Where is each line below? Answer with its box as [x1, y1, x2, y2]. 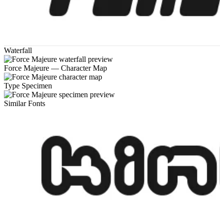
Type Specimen [4, 82, 52, 90]
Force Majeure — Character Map [4, 64, 107, 73]
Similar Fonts [4, 99, 45, 108]
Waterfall [4, 46, 32, 55]
